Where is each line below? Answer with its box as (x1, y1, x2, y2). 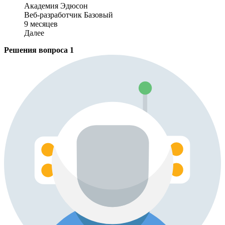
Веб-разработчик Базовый (24, 10, 113, 19)
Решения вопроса (4, 45, 70, 54)
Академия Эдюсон (24, 1, 88, 10)
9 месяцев (24, 19, 58, 28)
